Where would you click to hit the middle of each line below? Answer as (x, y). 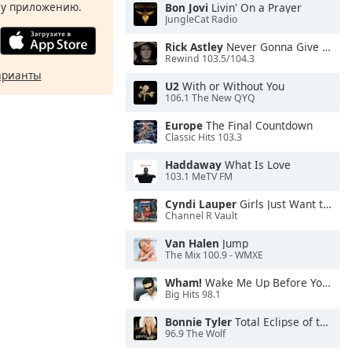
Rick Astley (194, 47)
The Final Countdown (258, 125)
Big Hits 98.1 (193, 295)
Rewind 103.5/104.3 (210, 59)
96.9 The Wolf (195, 334)
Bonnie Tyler (198, 322)
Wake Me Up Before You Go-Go (262, 282)
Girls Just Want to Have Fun (280, 204)
